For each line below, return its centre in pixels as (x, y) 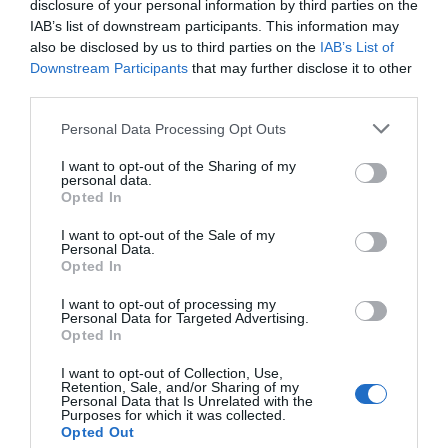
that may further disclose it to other (300, 68)
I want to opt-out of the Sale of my (168, 235)
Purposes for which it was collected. (173, 415)
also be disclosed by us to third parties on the (175, 47)
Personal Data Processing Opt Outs (173, 128)
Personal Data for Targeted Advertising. (185, 318)
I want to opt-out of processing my (168, 304)
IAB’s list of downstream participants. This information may (214, 26)
